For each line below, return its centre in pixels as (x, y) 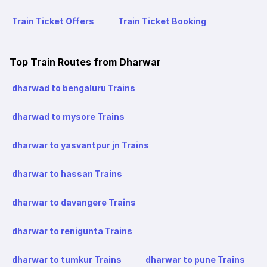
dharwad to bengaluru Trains (74, 88)
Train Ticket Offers (53, 21)
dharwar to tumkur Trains (67, 260)
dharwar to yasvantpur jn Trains (80, 145)
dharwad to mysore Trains (68, 117)
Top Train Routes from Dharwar (85, 62)
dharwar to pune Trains (195, 260)
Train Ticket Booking (162, 21)
